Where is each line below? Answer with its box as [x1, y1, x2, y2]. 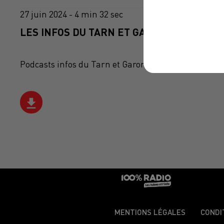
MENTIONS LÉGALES [114, 207, 185, 217]
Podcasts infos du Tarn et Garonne [20, 59, 156, 70]
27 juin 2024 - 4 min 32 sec [20, 9, 123, 20]
